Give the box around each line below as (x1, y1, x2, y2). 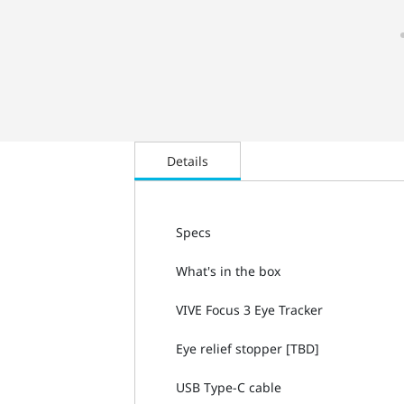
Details (167, 151, 209, 170)
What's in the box (176, 262, 281, 280)
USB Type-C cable (176, 378, 282, 396)
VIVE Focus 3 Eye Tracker (176, 300, 324, 318)
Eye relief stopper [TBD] (176, 339, 320, 357)
